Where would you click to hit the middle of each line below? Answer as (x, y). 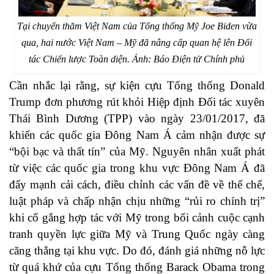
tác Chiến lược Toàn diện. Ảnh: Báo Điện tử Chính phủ (137, 59)
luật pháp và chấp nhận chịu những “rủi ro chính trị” (137, 201)
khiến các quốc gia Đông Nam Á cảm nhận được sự (137, 135)
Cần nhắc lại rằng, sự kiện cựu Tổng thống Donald (137, 85)
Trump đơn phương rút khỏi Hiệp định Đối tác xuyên (137, 102)
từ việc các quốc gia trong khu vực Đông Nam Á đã (137, 168)
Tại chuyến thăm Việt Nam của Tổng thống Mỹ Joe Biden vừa (137, 26)
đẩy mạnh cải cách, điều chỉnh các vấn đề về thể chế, (137, 184)
